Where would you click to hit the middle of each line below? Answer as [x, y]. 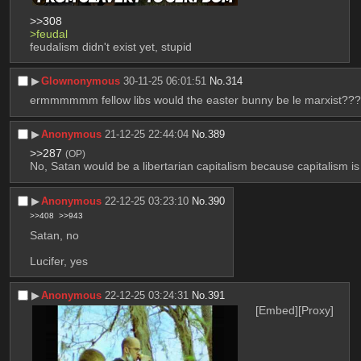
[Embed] [277, 311]
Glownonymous [81, 81]
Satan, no [54, 235]
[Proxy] [316, 311]
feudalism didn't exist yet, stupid [110, 47]
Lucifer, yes [58, 261]
